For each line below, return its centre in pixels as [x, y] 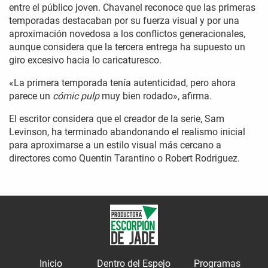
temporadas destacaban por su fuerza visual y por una [124, 21]
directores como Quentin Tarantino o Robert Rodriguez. [124, 159]
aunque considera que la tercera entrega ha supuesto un [127, 47]
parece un [31, 96]
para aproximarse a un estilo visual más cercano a [115, 145]
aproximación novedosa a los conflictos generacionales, [127, 34]
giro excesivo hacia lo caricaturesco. [85, 60]
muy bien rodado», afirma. [157, 96]
